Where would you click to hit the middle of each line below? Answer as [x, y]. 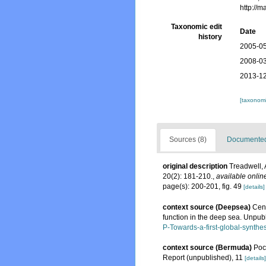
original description [195, 167]
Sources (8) [188, 140]
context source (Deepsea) [207, 207]
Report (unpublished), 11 [203, 257]
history [210, 37]
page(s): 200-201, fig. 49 [203, 187]
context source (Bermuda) [207, 247]
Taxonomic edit [197, 27]
